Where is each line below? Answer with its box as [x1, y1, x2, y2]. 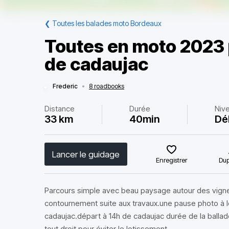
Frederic [53, 82, 78, 90]
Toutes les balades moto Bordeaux [52, 19, 162, 28]
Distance [44, 104, 75, 113]
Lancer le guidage [52, 149, 120, 159]
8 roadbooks [89, 82, 124, 90]
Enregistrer [156, 156, 188, 164]
